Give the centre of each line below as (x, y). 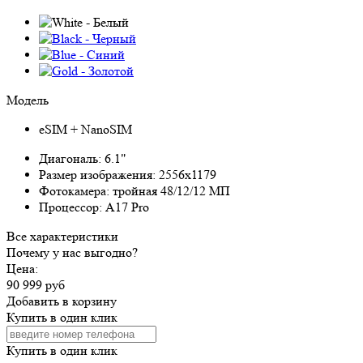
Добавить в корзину (62, 301)
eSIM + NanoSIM (85, 130)
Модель (28, 100)
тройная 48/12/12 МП (171, 191)
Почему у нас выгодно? (72, 253)
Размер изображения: (99, 175)
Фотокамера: (76, 191)
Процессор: (72, 207)
